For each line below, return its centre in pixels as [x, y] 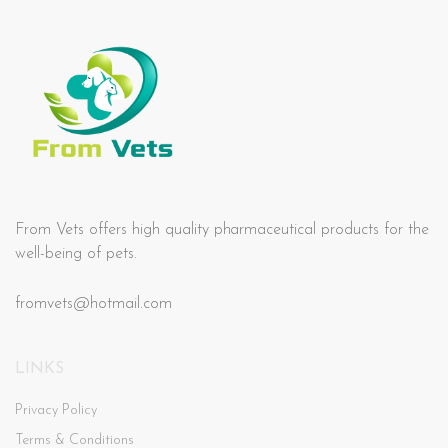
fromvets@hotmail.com [93, 304]
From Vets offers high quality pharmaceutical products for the [222, 230]
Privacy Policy [56, 411]
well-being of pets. [76, 254]
